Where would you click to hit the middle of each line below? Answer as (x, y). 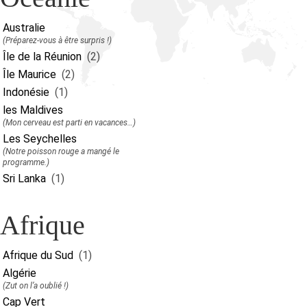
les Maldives (33, 110)
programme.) (26, 162)
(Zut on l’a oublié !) (36, 286)
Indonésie (26, 92)
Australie (24, 28)
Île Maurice (29, 74)
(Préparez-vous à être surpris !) (57, 40)
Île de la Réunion (42, 57)
